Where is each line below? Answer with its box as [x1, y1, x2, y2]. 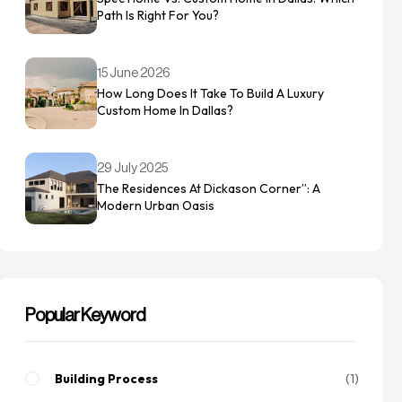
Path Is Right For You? [96, 7, 219, 23]
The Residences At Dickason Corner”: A [96, 180, 320, 197]
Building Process [54, 371, 158, 387]
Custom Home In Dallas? [96, 102, 233, 118]
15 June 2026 [96, 67, 170, 80]
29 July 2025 [96, 162, 168, 175]
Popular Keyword [24, 307, 146, 325]
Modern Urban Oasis [96, 197, 214, 214]
